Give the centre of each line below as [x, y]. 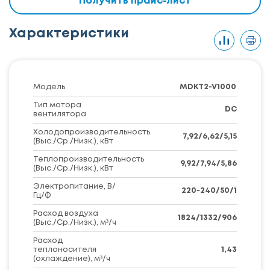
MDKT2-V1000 [208, 87]
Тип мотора [57, 105]
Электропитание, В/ [74, 186]
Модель [49, 87]
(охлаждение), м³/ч [72, 259]
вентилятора [60, 114]
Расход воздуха [66, 213]
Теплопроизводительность [89, 159]
